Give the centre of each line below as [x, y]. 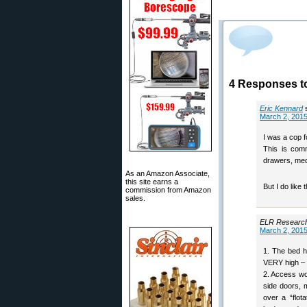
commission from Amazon [168, 190]
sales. [135, 198]
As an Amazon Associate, [168, 173]
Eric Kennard [281, 109]
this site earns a [152, 182]
